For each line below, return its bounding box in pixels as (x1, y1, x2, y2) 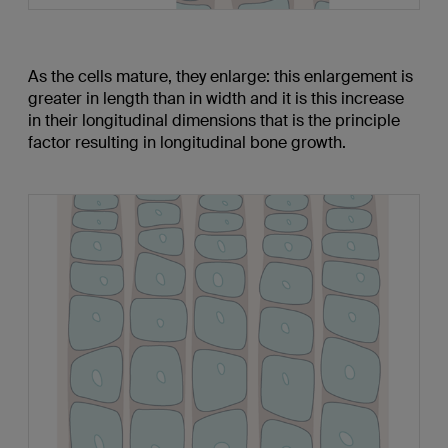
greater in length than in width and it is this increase (27, 87, 404, 109)
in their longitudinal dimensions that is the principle (27, 109, 400, 131)
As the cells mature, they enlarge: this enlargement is (27, 65, 413, 87)
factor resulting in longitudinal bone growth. (27, 131, 346, 153)
